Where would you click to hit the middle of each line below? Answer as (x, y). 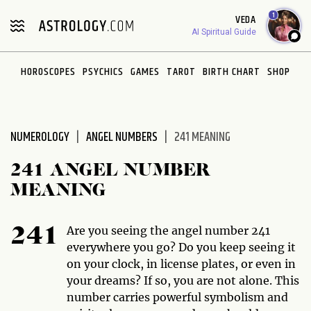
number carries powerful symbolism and (177, 297)
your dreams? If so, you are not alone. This (183, 280)
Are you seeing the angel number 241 (168, 230)
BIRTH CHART (232, 72)
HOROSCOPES (48, 72)
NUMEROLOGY (40, 137)
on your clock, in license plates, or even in (181, 264)
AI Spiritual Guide (224, 32)
